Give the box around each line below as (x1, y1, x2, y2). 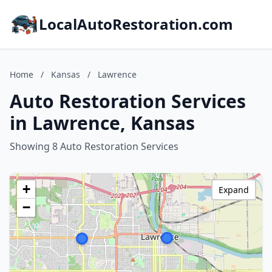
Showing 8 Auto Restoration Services (10, 140, 178, 153)
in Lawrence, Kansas (10, 110, 195, 135)
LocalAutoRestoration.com (39, 14, 233, 34)
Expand (219, 184, 249, 195)
